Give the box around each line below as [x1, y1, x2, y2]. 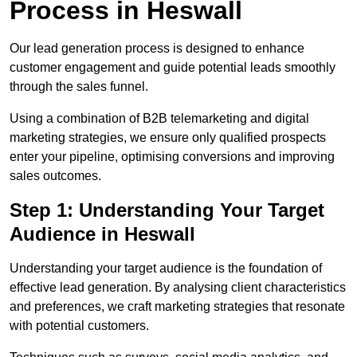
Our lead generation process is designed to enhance [10, 41, 304, 56]
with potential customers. [10, 319, 149, 333]
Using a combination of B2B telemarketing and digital [10, 112, 309, 126]
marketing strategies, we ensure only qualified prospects [10, 131, 326, 145]
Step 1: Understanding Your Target [10, 199, 324, 222]
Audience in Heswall [10, 223, 195, 245]
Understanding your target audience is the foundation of [10, 261, 322, 276]
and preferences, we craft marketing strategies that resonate [10, 300, 345, 314]
